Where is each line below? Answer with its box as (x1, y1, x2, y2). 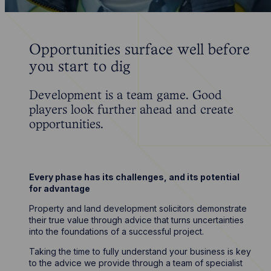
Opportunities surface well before (29, 44, 250, 57)
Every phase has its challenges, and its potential (29, 171, 240, 182)
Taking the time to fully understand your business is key (29, 246, 252, 256)
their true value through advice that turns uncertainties (29, 214, 244, 225)
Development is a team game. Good (29, 90, 223, 102)
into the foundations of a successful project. (29, 226, 204, 237)
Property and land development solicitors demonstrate (29, 203, 247, 214)
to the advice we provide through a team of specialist (29, 257, 243, 268)
